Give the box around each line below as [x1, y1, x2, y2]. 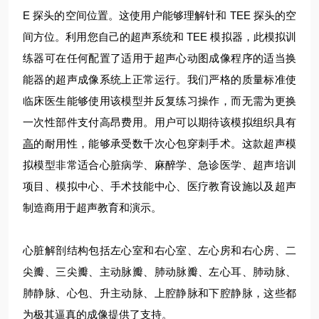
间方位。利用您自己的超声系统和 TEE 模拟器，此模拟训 [23, 31, 296, 43]
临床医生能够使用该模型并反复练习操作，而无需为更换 [23, 95, 296, 107]
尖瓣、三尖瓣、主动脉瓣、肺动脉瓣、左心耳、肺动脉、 [23, 266, 296, 278]
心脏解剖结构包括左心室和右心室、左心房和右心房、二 [23, 244, 296, 256]
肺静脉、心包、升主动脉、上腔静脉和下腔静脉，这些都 [23, 287, 296, 299]
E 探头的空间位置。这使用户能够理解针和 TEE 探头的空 [23, 9, 296, 21]
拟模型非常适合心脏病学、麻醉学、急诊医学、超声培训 [23, 159, 296, 171]
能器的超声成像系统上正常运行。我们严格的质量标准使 [23, 73, 296, 85]
